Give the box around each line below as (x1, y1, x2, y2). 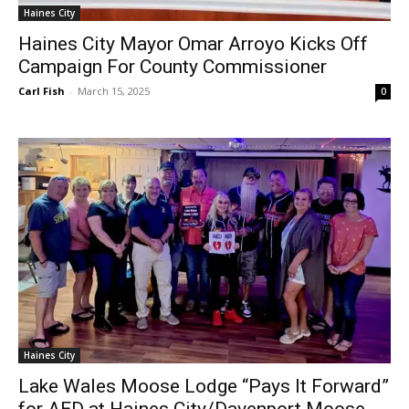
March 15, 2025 (78, 84, 150, 99)
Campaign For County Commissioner (18, 56, 327, 79)
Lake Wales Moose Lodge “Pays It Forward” (18, 374, 389, 397)
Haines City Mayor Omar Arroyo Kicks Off (18, 33, 368, 56)
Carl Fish (18, 84, 65, 99)
